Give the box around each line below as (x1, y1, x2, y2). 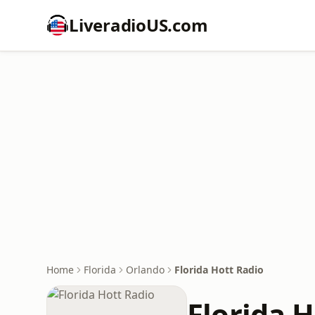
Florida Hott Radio (174, 263, 264, 276)
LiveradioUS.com (69, 13, 208, 37)
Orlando (126, 263, 165, 276)
